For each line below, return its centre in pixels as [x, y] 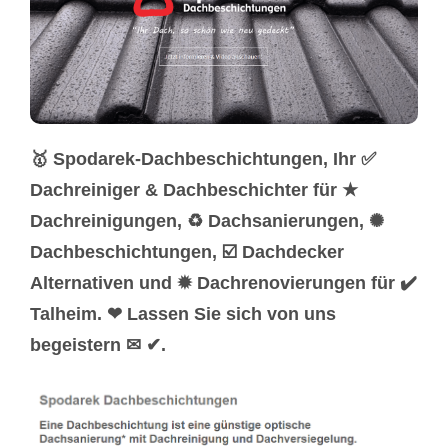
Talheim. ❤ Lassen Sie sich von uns [183, 313]
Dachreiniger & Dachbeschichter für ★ [194, 189]
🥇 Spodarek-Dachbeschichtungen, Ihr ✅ [203, 158]
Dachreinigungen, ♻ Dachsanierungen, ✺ [207, 220]
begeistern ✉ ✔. [98, 344]
